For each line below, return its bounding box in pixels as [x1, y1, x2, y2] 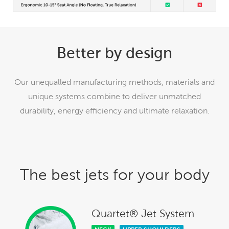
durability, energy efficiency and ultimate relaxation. [19, 106, 210, 116]
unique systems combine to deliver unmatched [28, 92, 201, 101]
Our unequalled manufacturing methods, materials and [14, 78, 215, 87]
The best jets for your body [19, 167, 210, 184]
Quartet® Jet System [91, 208, 194, 220]
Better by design [57, 44, 172, 61]
